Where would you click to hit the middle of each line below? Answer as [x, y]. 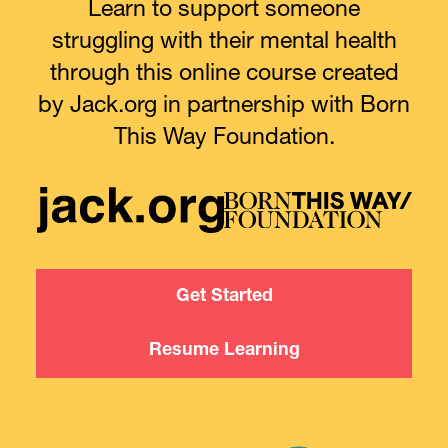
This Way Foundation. [224, 134]
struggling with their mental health [224, 38]
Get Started [224, 296]
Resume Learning [224, 351]
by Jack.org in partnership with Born [224, 102]
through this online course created [224, 70]
